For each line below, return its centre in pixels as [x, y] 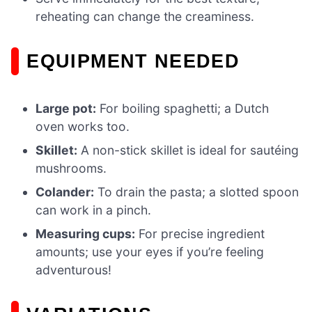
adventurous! [74, 270]
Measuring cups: [86, 234]
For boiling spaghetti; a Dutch [183, 109]
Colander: [65, 192]
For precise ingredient [200, 234]
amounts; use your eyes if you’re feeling [150, 252]
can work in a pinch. [94, 210]
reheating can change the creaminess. [145, 17]
